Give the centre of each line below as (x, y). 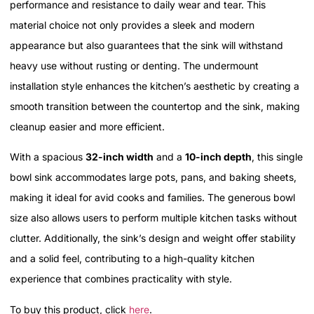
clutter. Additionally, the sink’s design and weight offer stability (153, 238)
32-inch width (120, 157)
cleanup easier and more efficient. (87, 126)
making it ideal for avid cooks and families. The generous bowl (152, 198)
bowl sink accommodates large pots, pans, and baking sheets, (153, 177)
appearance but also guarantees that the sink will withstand (146, 45)
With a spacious (48, 157)
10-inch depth (218, 157)
